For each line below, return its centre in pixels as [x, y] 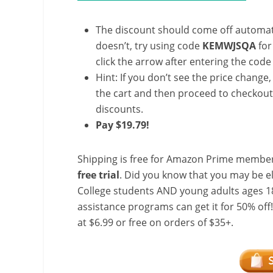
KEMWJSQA [229, 46]
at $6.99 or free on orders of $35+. [155, 222]
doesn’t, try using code [149, 46]
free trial [98, 175]
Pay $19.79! [124, 125]
